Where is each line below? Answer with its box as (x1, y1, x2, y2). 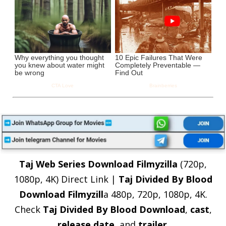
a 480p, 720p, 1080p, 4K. (103, 188, 207, 200)
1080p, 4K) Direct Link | (14, 173, 119, 185)
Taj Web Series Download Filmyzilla (19, 157, 178, 170)
